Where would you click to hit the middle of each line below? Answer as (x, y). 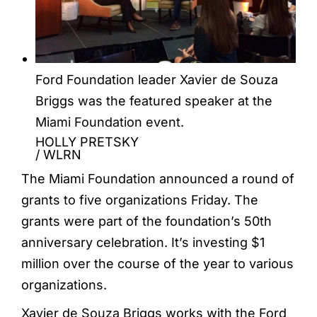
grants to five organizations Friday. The (140, 200)
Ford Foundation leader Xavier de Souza (157, 79)
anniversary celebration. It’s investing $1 (143, 242)
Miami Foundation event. (110, 122)
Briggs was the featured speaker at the (154, 100)
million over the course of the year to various (157, 263)
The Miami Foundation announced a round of (158, 178)
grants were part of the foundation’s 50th (146, 221)
